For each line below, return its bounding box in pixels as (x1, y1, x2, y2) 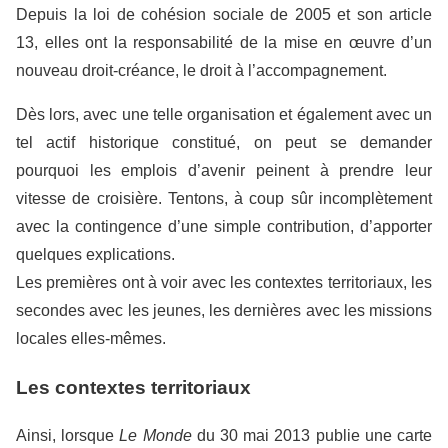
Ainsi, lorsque (16, 427, 120, 445)
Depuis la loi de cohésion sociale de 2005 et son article (16, 6, 432, 23)
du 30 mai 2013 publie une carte (191, 427, 433, 445)
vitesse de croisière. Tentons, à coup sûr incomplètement (16, 190, 432, 207)
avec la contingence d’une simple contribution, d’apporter (16, 218, 432, 235)
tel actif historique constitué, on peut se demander (16, 134, 432, 151)
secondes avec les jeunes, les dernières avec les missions (16, 302, 432, 319)
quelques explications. (16, 246, 175, 263)
